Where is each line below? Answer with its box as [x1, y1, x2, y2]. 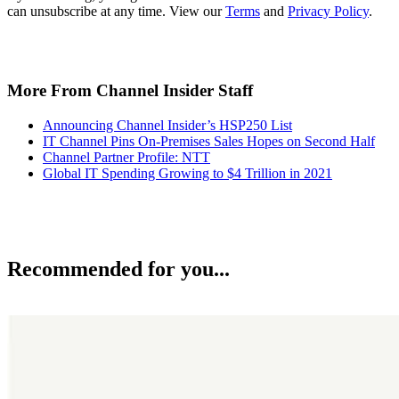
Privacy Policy [288, 4, 369, 20]
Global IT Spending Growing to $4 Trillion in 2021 [43, 165, 332, 181]
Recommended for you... [7, 257, 230, 281]
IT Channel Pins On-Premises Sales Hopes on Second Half [43, 133, 375, 149]
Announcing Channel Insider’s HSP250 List [43, 117, 292, 133]
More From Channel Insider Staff [7, 80, 253, 100]
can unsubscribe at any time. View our [7, 4, 225, 20]
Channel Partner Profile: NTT [43, 149, 210, 165]
